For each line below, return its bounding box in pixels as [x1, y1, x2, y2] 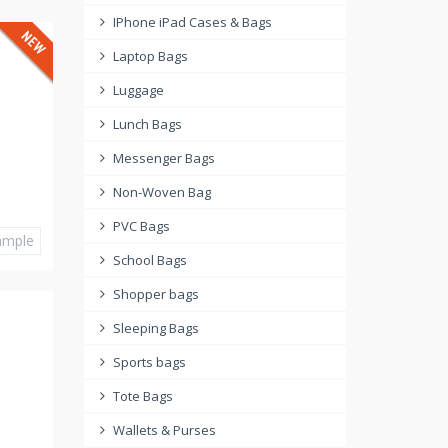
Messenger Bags [113, 149, 215, 167]
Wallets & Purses [113, 421, 216, 439]
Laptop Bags [113, 47, 188, 65]
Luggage [113, 81, 164, 99]
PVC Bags [113, 217, 170, 235]
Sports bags [113, 353, 186, 371]
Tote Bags [113, 387, 173, 405]
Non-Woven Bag [113, 183, 211, 201]
